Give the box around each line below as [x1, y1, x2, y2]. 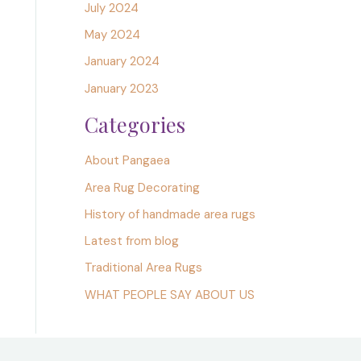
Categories [84, 110, 185, 139]
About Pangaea [84, 152, 170, 169]
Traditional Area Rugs [84, 259, 202, 276]
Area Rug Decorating [84, 179, 200, 196]
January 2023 [84, 80, 159, 97]
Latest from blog [84, 233, 179, 250]
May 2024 [84, 27, 140, 44]
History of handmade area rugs [84, 205, 255, 222]
